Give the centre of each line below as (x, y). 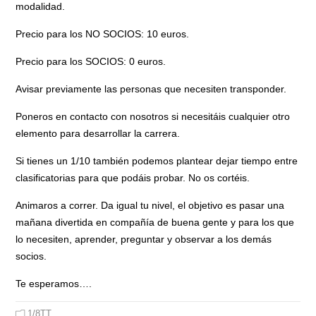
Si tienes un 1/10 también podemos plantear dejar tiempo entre (157, 160)
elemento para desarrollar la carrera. (98, 133)
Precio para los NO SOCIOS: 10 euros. (103, 34)
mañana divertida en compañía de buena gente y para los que (155, 222)
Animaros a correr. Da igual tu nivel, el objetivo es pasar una (150, 205)
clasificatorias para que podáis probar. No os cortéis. (133, 177)
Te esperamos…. (54, 283)
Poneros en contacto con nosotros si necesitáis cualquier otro (153, 116)
